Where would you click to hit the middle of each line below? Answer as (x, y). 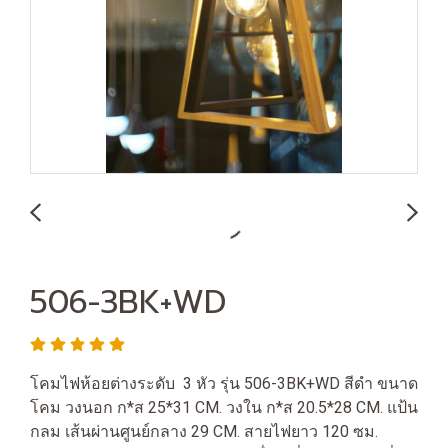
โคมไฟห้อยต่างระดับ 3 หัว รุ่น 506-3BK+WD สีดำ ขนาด (224, 383)
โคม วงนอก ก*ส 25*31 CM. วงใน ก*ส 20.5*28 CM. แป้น (224, 407)
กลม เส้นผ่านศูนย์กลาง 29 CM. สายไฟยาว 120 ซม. (204, 431)
